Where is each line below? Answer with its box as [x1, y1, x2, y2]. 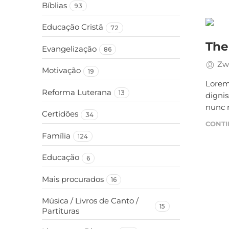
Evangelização [42, 44, 97, 54]
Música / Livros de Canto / [42, 196, 139, 205]
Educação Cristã [42, 22, 103, 32]
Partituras [42, 206, 79, 216]
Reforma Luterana [42, 87, 111, 97]
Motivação [42, 66, 81, 75]
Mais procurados [42, 174, 104, 184]
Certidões [42, 109, 78, 119]
